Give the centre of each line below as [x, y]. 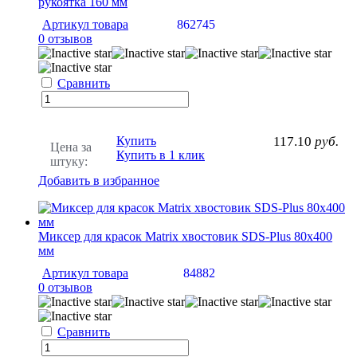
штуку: [69, 161]
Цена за [71, 147]
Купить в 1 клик [161, 155]
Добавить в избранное [99, 180]
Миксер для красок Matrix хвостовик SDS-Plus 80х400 [185, 236]
